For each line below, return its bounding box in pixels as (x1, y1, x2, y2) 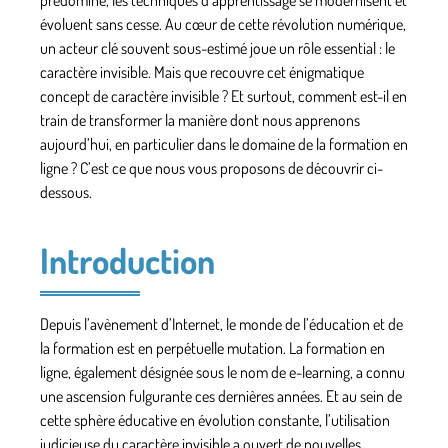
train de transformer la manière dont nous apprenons (40, 109, 360, 130)
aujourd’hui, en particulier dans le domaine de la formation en (40, 133, 408, 154)
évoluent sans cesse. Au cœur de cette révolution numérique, (40, 13, 406, 34)
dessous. (40, 181, 92, 202)
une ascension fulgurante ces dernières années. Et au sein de (40, 385, 402, 406)
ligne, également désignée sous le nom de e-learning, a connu (40, 361, 405, 382)
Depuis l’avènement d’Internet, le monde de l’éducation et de (40, 313, 403, 334)
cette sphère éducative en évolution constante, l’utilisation (40, 409, 390, 430)
